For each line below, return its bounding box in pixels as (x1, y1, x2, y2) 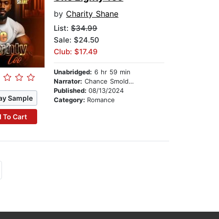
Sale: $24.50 (54, 35, 100, 45)
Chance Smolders (82, 77, 129, 86)
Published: (54, 87, 89, 95)
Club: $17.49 (54, 47, 98, 57)
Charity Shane (66, 9, 119, 19)
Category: (54, 96, 88, 104)
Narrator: (54, 77, 83, 86)
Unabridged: (54, 68, 92, 76)
